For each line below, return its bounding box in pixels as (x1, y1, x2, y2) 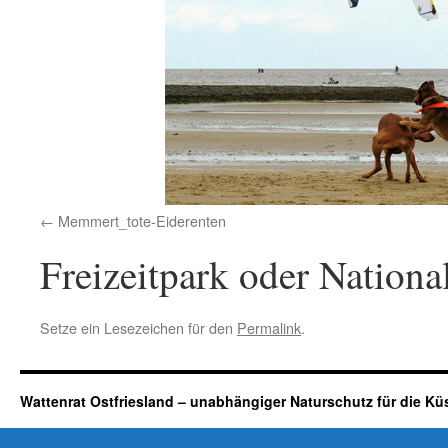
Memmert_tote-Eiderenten (58, 210, 226, 231)
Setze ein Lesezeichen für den (40, 317, 237, 338)
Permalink (237, 317, 301, 338)
